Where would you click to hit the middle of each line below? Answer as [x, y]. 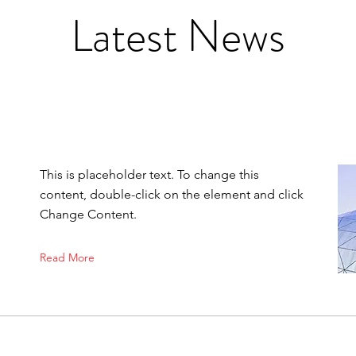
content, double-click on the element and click [172, 194]
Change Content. [88, 214]
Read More [67, 257]
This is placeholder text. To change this [149, 174]
